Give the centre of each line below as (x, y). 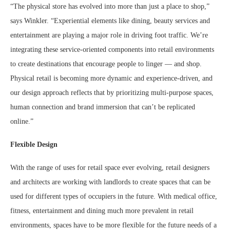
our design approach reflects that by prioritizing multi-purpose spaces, (112, 92)
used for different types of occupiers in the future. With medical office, (114, 196)
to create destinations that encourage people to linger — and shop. (106, 64)
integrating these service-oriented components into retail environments (112, 49)
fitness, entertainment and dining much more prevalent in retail (102, 210)
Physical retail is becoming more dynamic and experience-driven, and (111, 78)
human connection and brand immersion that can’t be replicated (103, 107)
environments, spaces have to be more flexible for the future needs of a (113, 225)
